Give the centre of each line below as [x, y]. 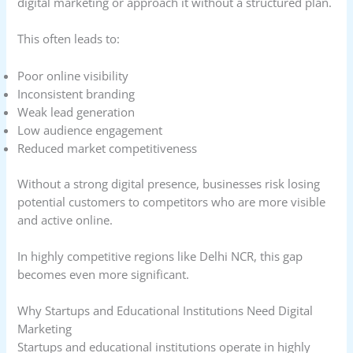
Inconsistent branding [76, 93]
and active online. [65, 219]
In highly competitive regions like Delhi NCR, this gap [160, 256]
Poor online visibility [73, 75]
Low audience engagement [90, 130]
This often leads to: [69, 39]
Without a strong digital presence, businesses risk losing [169, 183]
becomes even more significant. [104, 274]
